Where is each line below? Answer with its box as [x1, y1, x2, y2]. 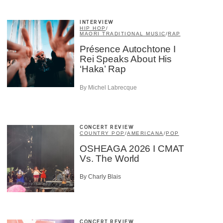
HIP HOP [80, 25, 106, 31]
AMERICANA [127, 130, 164, 136]
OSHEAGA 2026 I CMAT [80, 143, 185, 154]
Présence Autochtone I [80, 44, 176, 55]
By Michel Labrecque [80, 84, 137, 91]
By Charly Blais [80, 173, 121, 181]
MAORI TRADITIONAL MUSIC [80, 31, 166, 37]
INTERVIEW [80, 20, 114, 25]
